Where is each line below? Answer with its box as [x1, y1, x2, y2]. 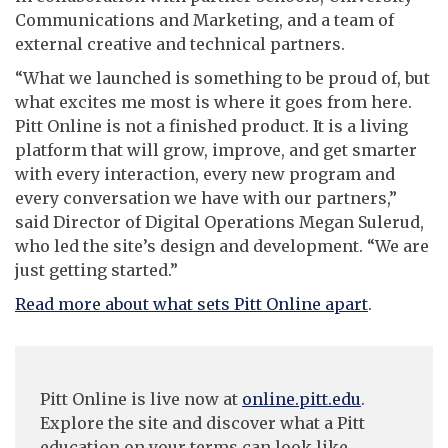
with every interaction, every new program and [15, 163, 395, 184]
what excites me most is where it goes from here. [15, 91, 412, 112]
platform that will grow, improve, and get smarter [15, 139, 417, 160]
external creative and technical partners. [15, 33, 345, 54]
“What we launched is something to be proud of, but [15, 67, 430, 88]
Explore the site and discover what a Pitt [40, 412, 365, 433]
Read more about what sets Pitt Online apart [15, 293, 368, 314]
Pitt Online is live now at [40, 388, 242, 409]
